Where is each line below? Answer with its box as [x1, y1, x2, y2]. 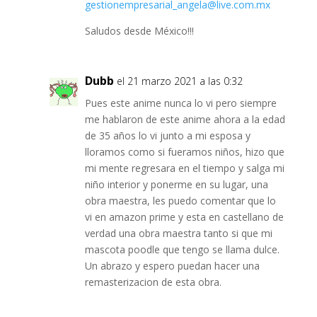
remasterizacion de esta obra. [84, 275, 221, 289]
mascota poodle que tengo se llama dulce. [84, 243, 279, 257]
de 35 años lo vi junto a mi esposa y [84, 129, 250, 143]
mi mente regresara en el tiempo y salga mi [84, 161, 284, 175]
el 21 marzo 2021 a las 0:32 [116, 74, 243, 88]
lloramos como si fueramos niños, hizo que [84, 145, 284, 159]
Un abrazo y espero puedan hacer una [84, 259, 260, 273]
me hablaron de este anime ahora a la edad [84, 113, 285, 127]
